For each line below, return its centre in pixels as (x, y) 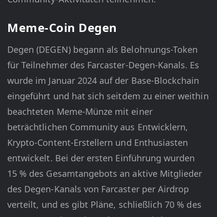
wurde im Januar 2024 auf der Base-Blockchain (103, 81)
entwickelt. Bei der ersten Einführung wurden (101, 158)
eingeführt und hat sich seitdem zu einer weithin (108, 96)
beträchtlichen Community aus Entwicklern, (98, 127)
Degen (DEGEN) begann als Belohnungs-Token (103, 50)
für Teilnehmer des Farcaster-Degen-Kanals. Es (103, 65)
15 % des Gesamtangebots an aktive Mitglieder (105, 174)
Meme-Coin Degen (62, 28)
